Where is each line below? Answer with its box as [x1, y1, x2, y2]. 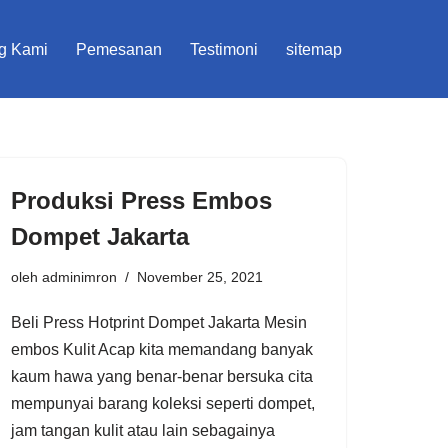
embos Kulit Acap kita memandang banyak [11, 340, 313, 358]
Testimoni [190, 40, 258, 58]
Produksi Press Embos [11, 186, 272, 214]
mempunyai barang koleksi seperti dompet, [11, 394, 315, 412]
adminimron [42, 268, 117, 285]
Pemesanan [76, 40, 162, 58]
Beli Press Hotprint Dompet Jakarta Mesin [11, 313, 307, 331]
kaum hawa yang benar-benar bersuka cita [11, 367, 313, 385]
